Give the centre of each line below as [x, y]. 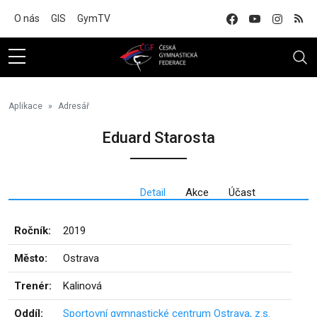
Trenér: [33, 286]
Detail [152, 192]
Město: [31, 258]
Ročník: [33, 231]
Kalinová [82, 286]
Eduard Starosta [158, 138]
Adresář [74, 106]
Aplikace [25, 106]
